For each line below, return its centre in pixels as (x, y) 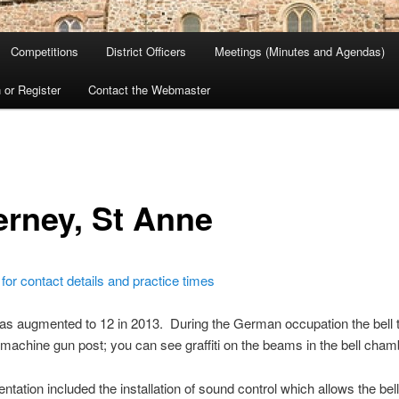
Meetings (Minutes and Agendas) (299, 52)
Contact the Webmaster (150, 90)
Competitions (44, 52)
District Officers (147, 52)
